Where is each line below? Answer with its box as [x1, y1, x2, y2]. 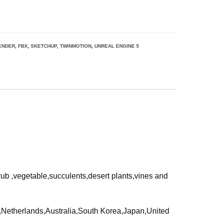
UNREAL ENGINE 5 [94, 43, 140, 49]
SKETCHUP [31, 43, 57, 49]
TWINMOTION [60, 43, 92, 49]
